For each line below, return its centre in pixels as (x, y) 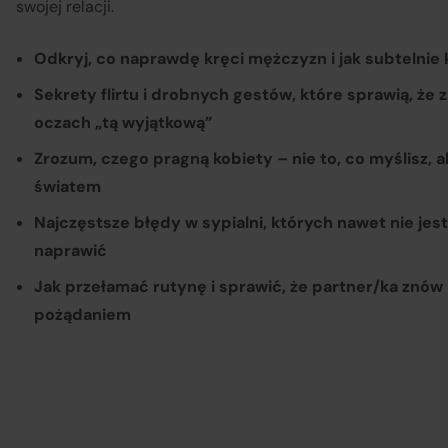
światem (67, 186)
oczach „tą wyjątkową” (123, 122)
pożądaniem (82, 314)
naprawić (70, 250)
